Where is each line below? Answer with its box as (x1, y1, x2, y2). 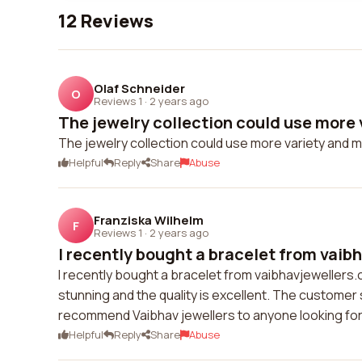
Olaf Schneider (94, 79, 185, 97)
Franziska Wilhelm (94, 211, 204, 229)
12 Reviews (58, 9, 154, 33)
